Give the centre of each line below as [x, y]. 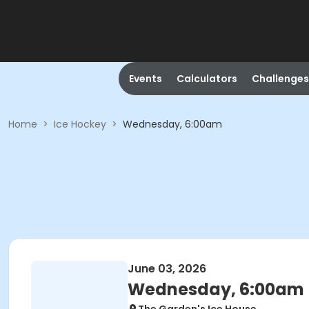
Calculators [207, 79]
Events [145, 79]
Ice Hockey [80, 124]
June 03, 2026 [167, 269]
